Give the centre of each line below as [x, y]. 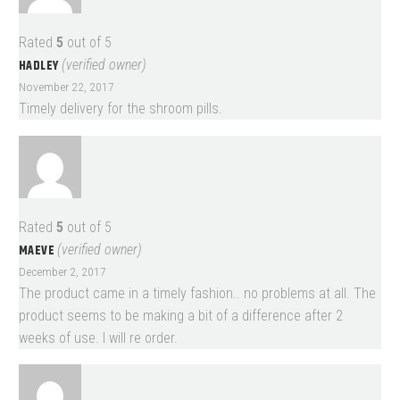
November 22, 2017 [67, 86]
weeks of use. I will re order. [98, 337]
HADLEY [40, 66]
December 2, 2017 [62, 271]
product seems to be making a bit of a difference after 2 [181, 315]
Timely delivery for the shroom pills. [121, 108]
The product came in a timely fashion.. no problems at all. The [197, 293]
